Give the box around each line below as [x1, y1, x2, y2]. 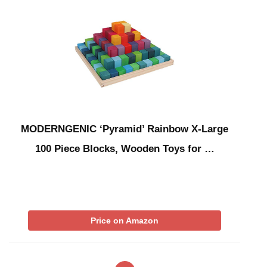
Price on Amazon [91, 216, 159, 226]
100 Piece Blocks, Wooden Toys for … [35, 143, 215, 155]
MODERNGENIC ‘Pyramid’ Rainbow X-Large [21, 123, 228, 135]
